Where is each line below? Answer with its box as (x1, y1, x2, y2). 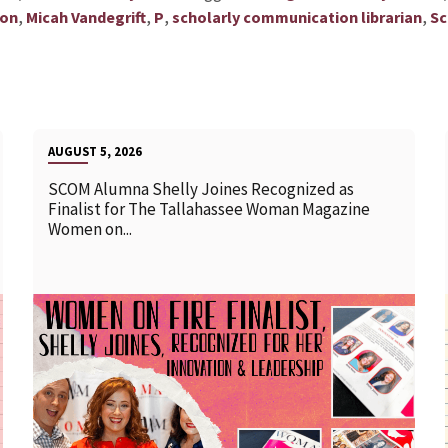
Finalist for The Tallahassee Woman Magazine (48, 198, 371, 221)
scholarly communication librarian (172, 7, 422, 28)
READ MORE (152, 361, 236, 382)
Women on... (48, 218, 133, 241)
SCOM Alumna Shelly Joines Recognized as (48, 178, 355, 201)
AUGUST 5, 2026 (48, 143, 143, 160)
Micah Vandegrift (26, 7, 146, 28)
